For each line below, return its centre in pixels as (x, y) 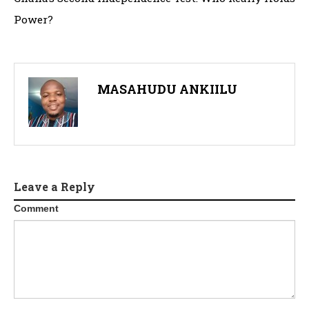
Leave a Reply (54, 187)
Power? (33, 20)
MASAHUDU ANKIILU (167, 89)
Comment (36, 209)
